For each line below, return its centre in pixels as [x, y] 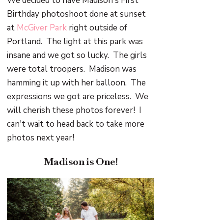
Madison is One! [81, 162]
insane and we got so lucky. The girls [77, 55]
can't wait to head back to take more [76, 124]
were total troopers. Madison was [72, 69]
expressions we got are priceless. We [78, 96]
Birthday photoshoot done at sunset [77, 14]
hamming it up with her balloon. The [77, 83]
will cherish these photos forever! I [74, 110]
